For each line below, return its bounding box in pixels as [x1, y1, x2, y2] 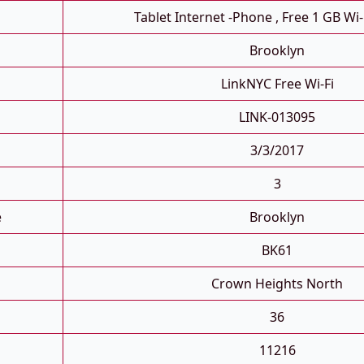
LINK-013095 [239, 108, 315, 127]
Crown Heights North [211, 275, 343, 293]
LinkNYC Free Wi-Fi [220, 75, 334, 93]
